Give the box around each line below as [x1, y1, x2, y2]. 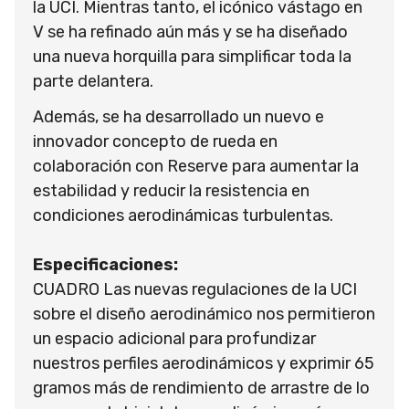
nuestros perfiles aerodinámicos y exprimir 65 [33, 352, 374, 373]
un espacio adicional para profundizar [33, 328, 316, 349]
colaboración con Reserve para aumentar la [33, 155, 359, 176]
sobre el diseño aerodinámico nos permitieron [33, 303, 375, 324]
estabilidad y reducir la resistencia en [33, 180, 309, 201]
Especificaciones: [33, 254, 178, 275]
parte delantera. [33, 70, 153, 91]
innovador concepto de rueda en [33, 131, 278, 152]
